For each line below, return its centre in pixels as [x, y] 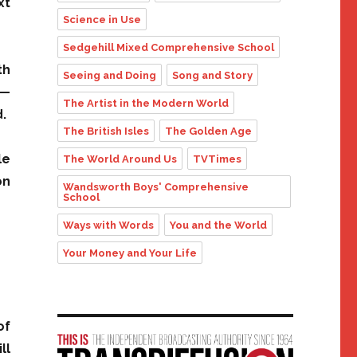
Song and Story [212, 76]
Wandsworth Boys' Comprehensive [155, 187]
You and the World [218, 226]
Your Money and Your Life [129, 253]
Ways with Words [108, 226]
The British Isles [106, 131]
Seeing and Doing [109, 76]
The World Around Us [120, 159]
